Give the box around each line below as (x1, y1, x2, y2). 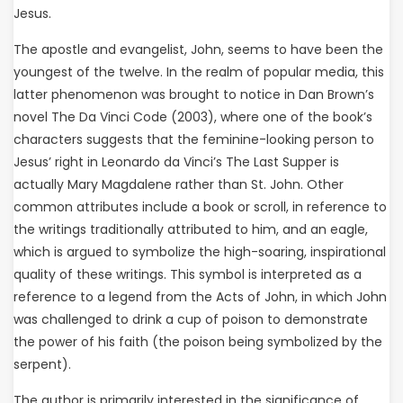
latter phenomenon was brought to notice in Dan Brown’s (13, 85, 374, 103)
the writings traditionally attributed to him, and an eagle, (13, 220, 368, 238)
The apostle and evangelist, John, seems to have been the (13, 40, 383, 58)
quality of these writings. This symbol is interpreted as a (13, 265, 362, 283)
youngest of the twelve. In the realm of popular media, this (13, 63, 384, 81)
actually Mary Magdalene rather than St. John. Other (13, 175, 344, 193)
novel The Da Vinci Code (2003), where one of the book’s (13, 108, 372, 126)
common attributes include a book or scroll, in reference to (13, 198, 387, 216)
